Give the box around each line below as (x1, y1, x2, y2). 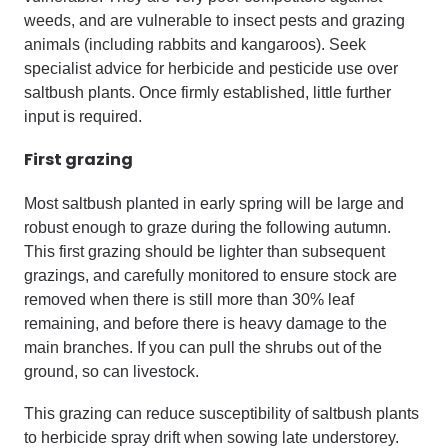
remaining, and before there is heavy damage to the (24, 314, 387, 332)
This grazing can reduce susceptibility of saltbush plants (24, 404, 419, 422)
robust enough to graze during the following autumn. (24, 218, 391, 236)
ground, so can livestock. (24, 362, 199, 380)
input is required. (24, 107, 142, 125)
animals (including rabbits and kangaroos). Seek (24, 35, 366, 53)
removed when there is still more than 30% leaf (24, 290, 354, 308)
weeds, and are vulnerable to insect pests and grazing (24, 11, 405, 29)
